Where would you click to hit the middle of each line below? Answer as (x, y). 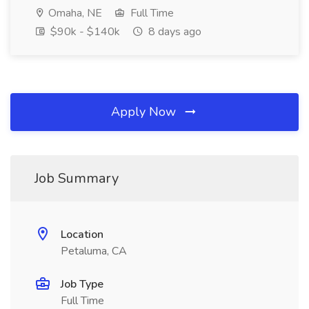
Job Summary (77, 178)
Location (82, 235)
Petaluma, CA (94, 251)
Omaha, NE (74, 13)
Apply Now (145, 112)
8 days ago (173, 32)
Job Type (82, 284)
